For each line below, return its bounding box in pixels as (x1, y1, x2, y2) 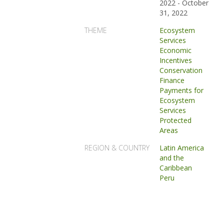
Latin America (159, 143, 204, 152)
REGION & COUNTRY (84, 143, 150, 152)
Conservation (159, 65, 203, 75)
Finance (159, 75, 185, 85)
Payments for (159, 85, 204, 95)
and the (159, 153, 184, 162)
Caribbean (159, 163, 192, 172)
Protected (159, 115, 192, 125)
